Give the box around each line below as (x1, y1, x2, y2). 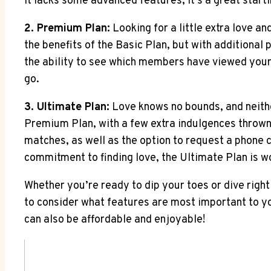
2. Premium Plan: (24, 21, 110, 36)
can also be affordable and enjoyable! (24, 212, 205, 227)
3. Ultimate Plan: (24, 100, 109, 114)
